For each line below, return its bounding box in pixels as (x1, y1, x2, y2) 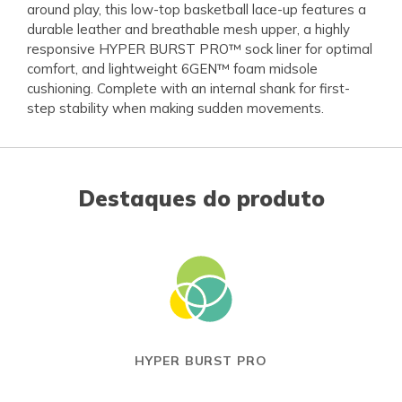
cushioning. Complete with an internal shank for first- (27, 79, 350, 97)
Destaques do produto (77, 184, 325, 212)
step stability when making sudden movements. (27, 99, 324, 117)
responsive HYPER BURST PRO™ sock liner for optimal (27, 39, 372, 57)
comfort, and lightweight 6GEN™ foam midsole (27, 59, 318, 77)
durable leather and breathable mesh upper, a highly (27, 20, 350, 38)
